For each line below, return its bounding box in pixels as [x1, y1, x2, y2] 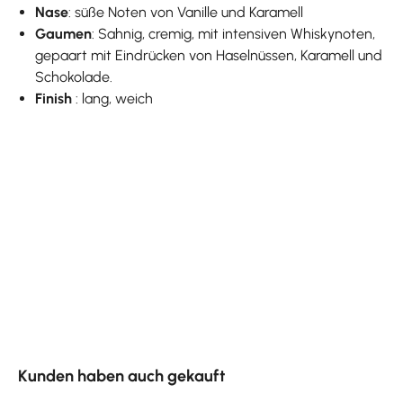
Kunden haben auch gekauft [18, 365, 225, 386]
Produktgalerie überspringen [17, 349, 198, 367]
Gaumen [35, 24, 93, 42]
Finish [35, 89, 76, 107]
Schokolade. [35, 67, 113, 85]
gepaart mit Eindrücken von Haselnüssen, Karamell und [35, 46, 383, 64]
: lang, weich [76, 89, 154, 107]
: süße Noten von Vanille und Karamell [68, 3, 304, 21]
